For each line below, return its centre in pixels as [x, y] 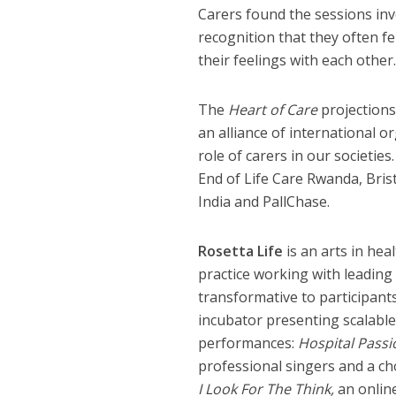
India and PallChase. [263, 202]
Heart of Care [272, 110]
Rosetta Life [240, 251]
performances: [247, 343]
